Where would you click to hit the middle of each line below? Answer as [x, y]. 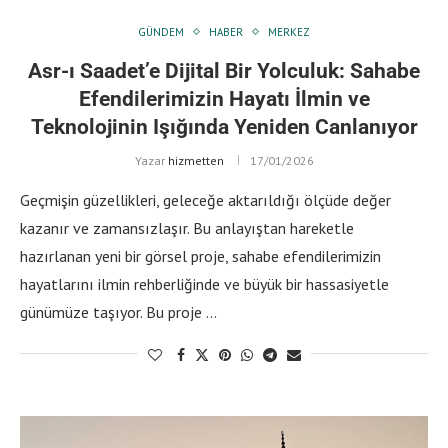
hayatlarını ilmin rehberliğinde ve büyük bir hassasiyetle [204, 283]
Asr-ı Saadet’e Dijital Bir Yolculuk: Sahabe [224, 70]
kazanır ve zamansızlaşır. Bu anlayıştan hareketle [187, 227]
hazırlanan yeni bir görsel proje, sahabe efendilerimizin [200, 255]
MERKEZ [289, 31]
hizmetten [195, 160]
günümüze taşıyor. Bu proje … [118, 311]
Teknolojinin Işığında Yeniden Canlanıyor [224, 126]
